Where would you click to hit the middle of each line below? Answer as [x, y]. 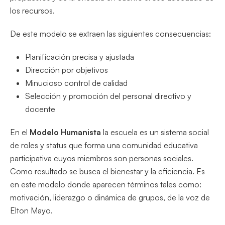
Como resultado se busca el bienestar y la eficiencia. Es [107, 171]
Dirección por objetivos [67, 70]
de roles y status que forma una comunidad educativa [104, 145]
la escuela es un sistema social [155, 132]
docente [40, 109]
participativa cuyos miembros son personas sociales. [102, 158]
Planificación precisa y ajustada [80, 57]
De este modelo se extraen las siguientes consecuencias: [110, 33]
